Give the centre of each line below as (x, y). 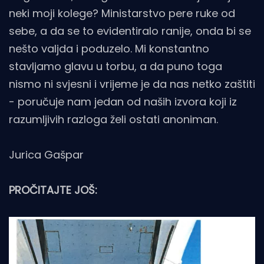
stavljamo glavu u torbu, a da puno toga (115, 67)
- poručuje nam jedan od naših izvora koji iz (123, 102)
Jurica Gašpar (46, 155)
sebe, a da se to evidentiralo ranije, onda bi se (130, 31)
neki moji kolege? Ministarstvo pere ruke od (122, 14)
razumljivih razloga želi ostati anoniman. (113, 120)
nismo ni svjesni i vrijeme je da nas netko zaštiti (132, 84)
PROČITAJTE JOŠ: (53, 190)
